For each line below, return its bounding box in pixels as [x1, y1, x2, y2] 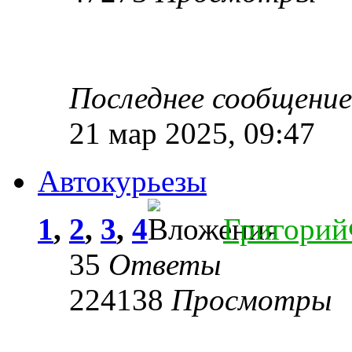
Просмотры [171, 282, 332, 317]
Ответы [108, 247, 221, 281]
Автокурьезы [38, 163, 207, 198]
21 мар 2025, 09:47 [69, 115, 315, 150]
